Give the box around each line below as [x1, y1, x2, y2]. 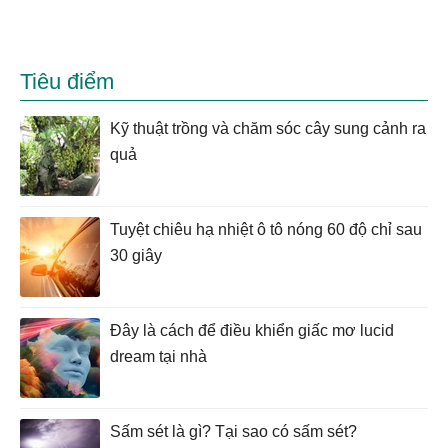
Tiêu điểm [20, 69, 114, 95]
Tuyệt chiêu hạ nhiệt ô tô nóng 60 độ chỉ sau [110, 221, 422, 239]
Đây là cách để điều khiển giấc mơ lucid [110, 322, 394, 340]
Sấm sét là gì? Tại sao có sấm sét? [110, 423, 357, 441]
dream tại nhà [110, 348, 207, 366]
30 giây [110, 247, 162, 265]
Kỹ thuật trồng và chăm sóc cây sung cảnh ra [110, 120, 426, 138]
